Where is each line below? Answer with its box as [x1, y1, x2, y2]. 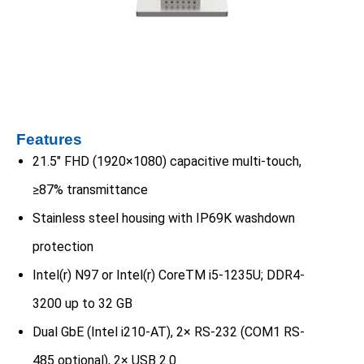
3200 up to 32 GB [32, 296, 132, 312]
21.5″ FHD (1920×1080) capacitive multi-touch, [32, 154, 301, 170]
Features [16, 131, 82, 149]
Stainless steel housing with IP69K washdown [32, 210, 295, 227]
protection [32, 239, 93, 255]
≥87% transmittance [32, 182, 148, 198]
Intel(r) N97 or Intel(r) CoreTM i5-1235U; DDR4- [32, 267, 305, 284]
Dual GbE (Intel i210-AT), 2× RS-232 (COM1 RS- [32, 324, 305, 340]
